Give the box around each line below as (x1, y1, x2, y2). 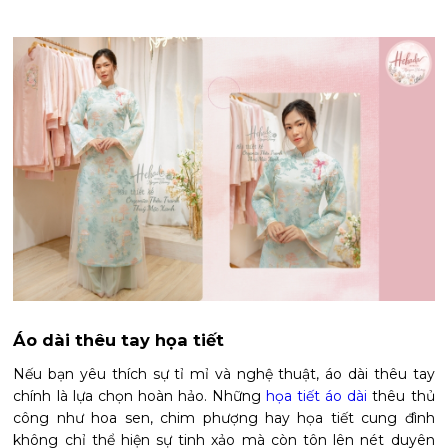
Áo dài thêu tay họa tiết (13, 329, 225, 350)
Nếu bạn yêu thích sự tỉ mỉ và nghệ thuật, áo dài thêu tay (13, 364, 435, 383)
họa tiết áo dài (266, 386, 368, 405)
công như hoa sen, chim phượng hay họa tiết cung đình (13, 408, 435, 427)
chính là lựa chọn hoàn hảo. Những (13, 386, 267, 405)
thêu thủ (367, 386, 435, 405)
